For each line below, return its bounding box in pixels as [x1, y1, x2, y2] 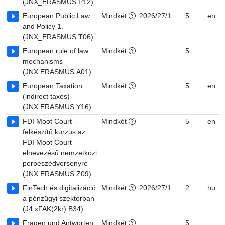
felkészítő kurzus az [23, 128, 85, 136]
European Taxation [23, 82, 82, 90]
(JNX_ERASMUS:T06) [23, 33, 93, 41]
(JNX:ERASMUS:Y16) [23, 103, 91, 111]
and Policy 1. [23, 22, 63, 30]
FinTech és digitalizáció [23, 184, 96, 192]
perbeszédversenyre [23, 159, 88, 167]
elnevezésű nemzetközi [23, 149, 97, 157]
